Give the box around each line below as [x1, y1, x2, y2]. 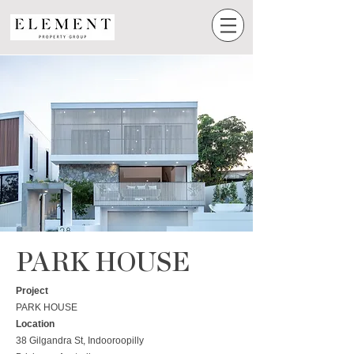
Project [16, 285, 48, 296]
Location [16, 318, 55, 330]
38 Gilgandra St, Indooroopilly [16, 335, 144, 346]
